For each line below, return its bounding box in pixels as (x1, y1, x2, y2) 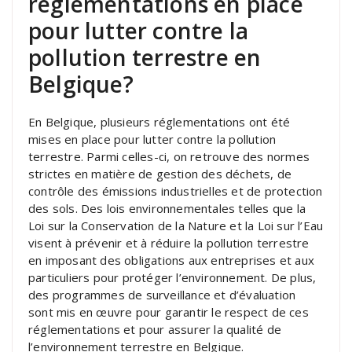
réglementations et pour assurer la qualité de (28, 321, 282, 337)
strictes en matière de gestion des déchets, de (28, 165, 292, 181)
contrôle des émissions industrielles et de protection (28, 182, 323, 199)
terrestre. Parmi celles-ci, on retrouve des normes (28, 148, 310, 164)
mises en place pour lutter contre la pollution (28, 130, 277, 147)
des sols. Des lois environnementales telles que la (28, 200, 306, 216)
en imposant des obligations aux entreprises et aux (28, 251, 315, 268)
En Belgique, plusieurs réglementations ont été (28, 113, 291, 130)
